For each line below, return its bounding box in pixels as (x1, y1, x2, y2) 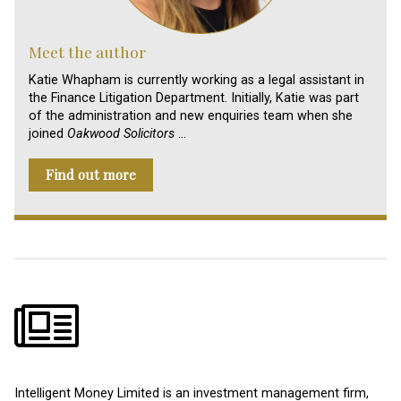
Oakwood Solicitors (67, 125, 175, 141)
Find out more (46, 166, 137, 184)
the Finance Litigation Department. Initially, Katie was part (29, 90, 359, 106)
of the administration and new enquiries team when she (29, 107, 353, 124)
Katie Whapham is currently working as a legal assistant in (29, 72, 364, 88)
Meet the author (29, 41, 146, 63)
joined (29, 125, 67, 141)
